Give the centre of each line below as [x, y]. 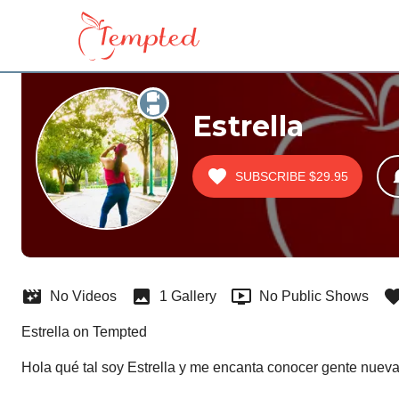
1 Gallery [188, 296]
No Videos [83, 296]
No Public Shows [314, 296]
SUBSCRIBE [270, 176]
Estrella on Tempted [84, 332]
